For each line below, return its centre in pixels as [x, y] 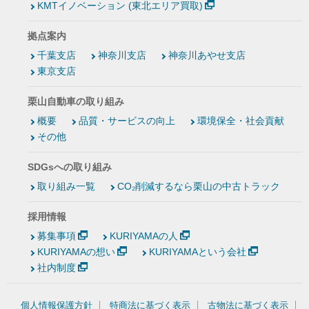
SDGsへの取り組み [70, 167]
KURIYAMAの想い [76, 252]
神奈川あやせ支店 [207, 56]
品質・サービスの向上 [127, 121]
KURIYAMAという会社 [197, 252]
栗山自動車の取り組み [76, 102]
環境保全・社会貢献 [241, 121]
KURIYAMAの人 [143, 236]
